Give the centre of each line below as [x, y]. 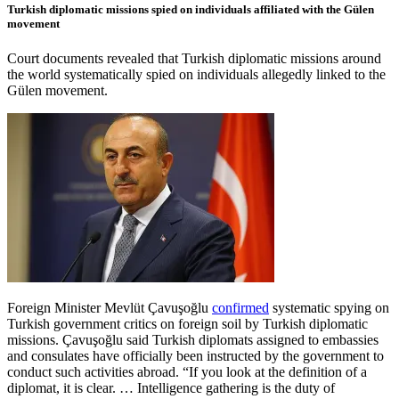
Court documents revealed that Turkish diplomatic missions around [194, 59]
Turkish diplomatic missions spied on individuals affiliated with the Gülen [191, 9]
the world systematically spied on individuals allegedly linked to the [196, 75]
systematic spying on [329, 308]
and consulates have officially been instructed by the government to [195, 356]
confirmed [240, 308]
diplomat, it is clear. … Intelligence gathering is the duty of [171, 388]
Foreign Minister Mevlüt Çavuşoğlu [110, 308]
